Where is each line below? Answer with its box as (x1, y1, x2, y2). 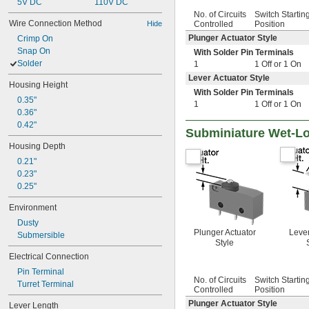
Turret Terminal (17, 279, 74, 289)
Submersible (17, 230, 65, 240)
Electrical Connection (9, 252, 89, 261)
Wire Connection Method (9, 19, 102, 28)
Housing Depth (9, 141, 66, 151)
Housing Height (9, 80, 68, 90)
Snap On (17, 46, 50, 56)
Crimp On (17, 34, 53, 43)
